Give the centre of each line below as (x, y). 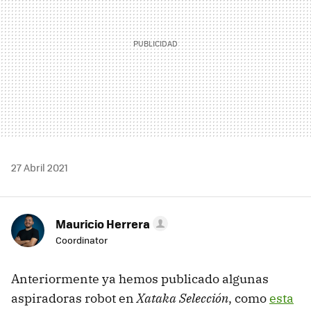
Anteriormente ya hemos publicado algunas (140, 278)
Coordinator (82, 239)
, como (249, 298)
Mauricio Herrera (103, 223)
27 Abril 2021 (40, 167)
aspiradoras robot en (74, 298)
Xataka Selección (183, 298)
